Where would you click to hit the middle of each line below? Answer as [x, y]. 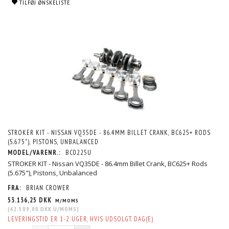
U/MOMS [64, 209]
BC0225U [78, 153]
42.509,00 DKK [31, 209]
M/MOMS [66, 200]
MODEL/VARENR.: [35, 153]
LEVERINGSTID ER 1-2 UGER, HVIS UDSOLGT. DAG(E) [81, 219]
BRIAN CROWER [48, 188]
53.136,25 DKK [31, 200]
